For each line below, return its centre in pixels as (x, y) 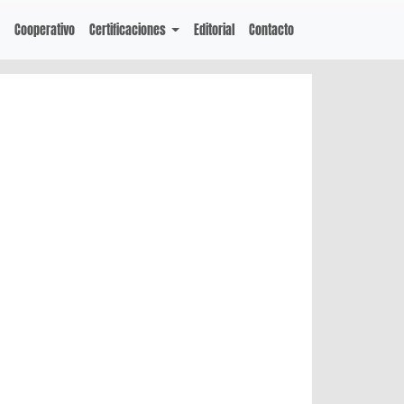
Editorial (214, 29)
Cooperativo (44, 29)
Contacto (271, 29)
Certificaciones (129, 29)
